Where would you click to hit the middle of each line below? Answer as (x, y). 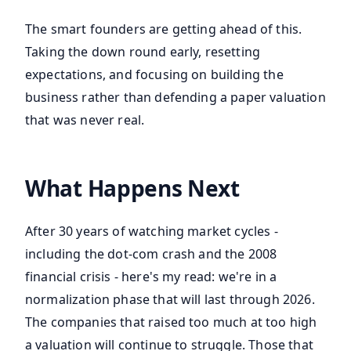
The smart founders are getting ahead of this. (164, 29)
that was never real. (85, 120)
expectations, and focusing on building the (154, 75)
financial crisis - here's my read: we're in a (151, 277)
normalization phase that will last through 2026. (170, 300)
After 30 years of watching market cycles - (152, 232)
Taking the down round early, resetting (143, 52)
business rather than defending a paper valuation (175, 98)
